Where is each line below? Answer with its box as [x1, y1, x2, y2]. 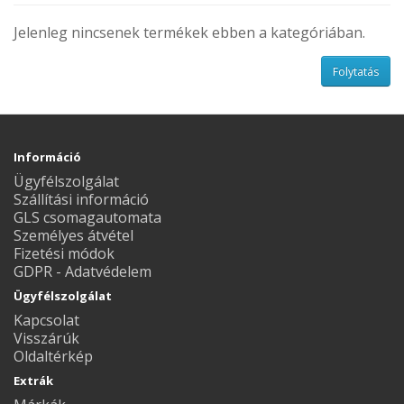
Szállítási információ [14, 189, 149, 209]
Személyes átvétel [14, 225, 133, 245]
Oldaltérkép [14, 346, 93, 366]
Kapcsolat [14, 310, 79, 330]
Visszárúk [14, 328, 79, 348]
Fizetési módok [14, 243, 115, 263]
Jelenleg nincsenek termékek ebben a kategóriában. [14, 23, 365, 42]
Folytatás [333, 63, 379, 79]
